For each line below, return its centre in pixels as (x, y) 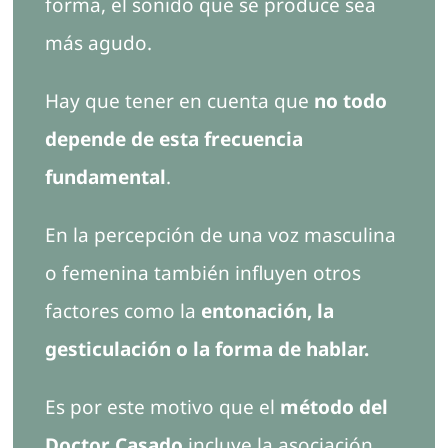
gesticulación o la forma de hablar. (206, 349)
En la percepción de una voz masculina (220, 235)
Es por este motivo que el (162, 407)
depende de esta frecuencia (173, 139)
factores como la (122, 311)
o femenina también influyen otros (202, 273)
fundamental (105, 177)
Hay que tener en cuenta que (179, 101)
